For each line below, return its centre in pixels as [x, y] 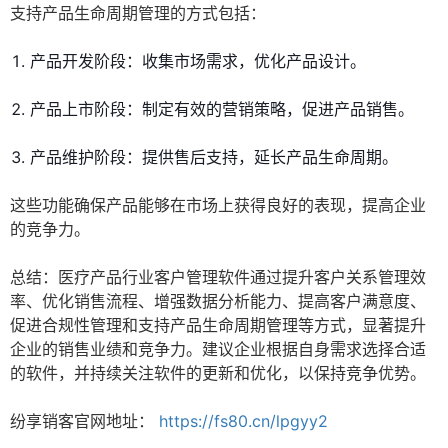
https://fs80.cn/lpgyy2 [243, 421]
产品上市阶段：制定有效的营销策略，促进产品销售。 [222, 109]
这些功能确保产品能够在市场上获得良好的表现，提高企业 [218, 205]
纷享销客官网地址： [82, 421]
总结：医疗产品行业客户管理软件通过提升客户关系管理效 [218, 277]
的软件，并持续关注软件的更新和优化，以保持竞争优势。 [218, 373]
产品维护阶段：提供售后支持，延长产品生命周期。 [214, 157]
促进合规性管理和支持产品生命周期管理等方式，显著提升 [218, 325]
